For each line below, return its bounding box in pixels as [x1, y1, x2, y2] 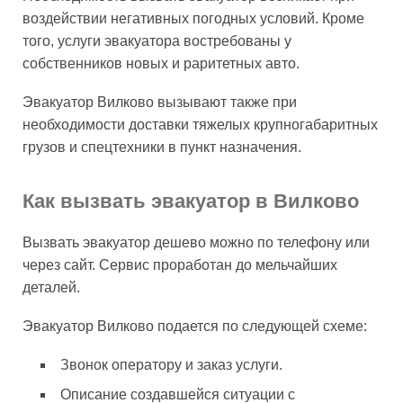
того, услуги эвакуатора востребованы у [22, 32, 291, 49]
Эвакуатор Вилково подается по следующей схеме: [22, 318, 367, 334]
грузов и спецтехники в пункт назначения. [22, 139, 301, 155]
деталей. [22, 279, 80, 295]
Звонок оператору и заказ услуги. [60, 356, 282, 372]
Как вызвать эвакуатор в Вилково [22, 189, 359, 212]
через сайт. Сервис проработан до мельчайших [22, 256, 337, 273]
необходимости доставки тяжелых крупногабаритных [22, 116, 378, 132]
